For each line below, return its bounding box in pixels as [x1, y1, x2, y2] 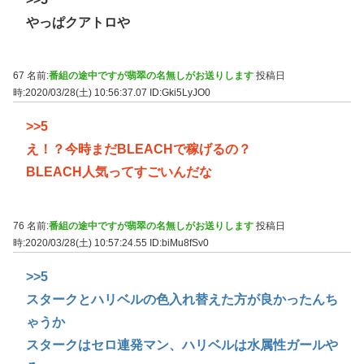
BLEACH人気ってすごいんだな [26, 165, 212, 180]
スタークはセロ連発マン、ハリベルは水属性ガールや [26, 337, 338, 352]
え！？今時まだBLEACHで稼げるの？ [26, 142, 251, 157]
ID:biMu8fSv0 [149, 236, 209, 249]
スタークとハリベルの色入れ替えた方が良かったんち [26, 292, 338, 306]
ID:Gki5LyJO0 [149, 87, 210, 99]
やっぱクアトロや [26, 15, 130, 29]
